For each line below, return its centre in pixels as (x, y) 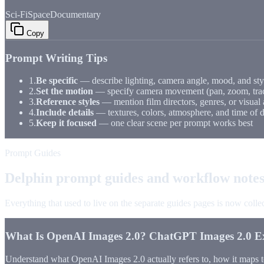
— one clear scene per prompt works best (175, 123)
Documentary (75, 14)
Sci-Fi (16, 14)
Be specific (57, 81)
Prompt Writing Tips (56, 58)
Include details (65, 113)
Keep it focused (66, 123)
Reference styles (68, 102)
